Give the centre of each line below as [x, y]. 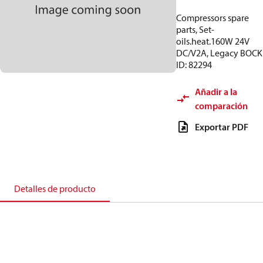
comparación [221, 106]
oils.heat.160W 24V [213, 41]
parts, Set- [195, 29]
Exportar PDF [222, 127]
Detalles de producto [55, 188]
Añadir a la [216, 92]
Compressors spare [213, 18]
